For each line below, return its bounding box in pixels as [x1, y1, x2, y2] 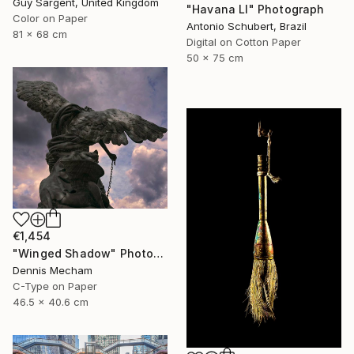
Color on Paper [13, 12, 88, 25]
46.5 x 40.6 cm [13, 295, 88, 308]
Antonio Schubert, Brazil [186, 19, 307, 32]
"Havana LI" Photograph [186, 2, 325, 16]
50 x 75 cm [186, 51, 243, 64]
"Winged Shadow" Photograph [153, 246, 164, 260]
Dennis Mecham [13, 263, 92, 277]
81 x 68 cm [13, 28, 67, 41]
